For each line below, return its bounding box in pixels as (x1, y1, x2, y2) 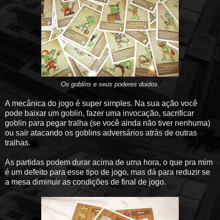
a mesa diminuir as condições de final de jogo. (5, 178, 166, 187)
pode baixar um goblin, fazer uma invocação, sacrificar (5, 109, 194, 118)
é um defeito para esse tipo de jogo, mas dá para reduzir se (5, 168, 210, 177)
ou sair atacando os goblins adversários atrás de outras (5, 129, 197, 137)
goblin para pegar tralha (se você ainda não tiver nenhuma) (5, 119, 210, 128)
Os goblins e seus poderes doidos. (60, 81, 160, 88)
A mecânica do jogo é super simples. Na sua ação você (5, 99, 197, 108)
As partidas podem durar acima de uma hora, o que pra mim (5, 158, 213, 167)
